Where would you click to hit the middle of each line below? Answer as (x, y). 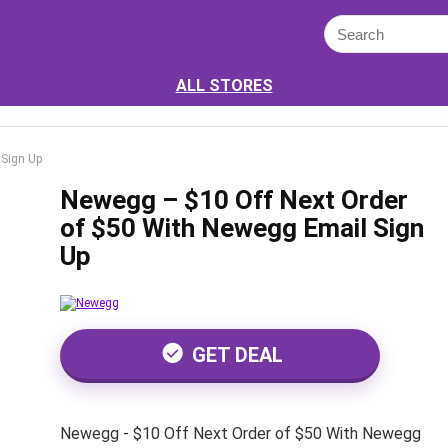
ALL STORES (224, 85)
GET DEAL (234, 355)
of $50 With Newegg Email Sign (241, 228)
